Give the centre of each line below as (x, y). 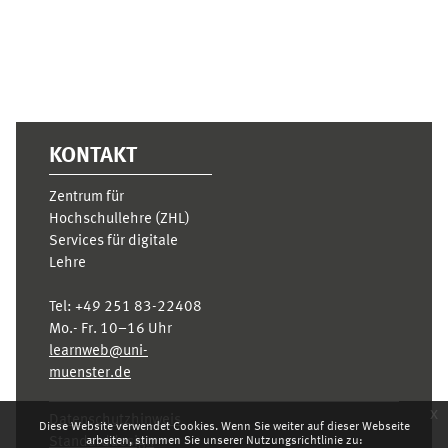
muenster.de (90, 374)
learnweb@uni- (98, 352)
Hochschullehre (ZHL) (119, 220)
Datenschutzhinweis (115, 421)
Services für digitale (113, 242)
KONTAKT (93, 156)
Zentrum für (86, 198)
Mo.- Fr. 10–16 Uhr (110, 330)
